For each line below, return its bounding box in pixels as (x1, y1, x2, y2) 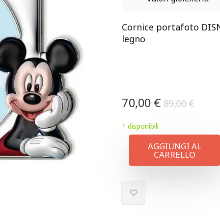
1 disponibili (122, 121, 159, 131)
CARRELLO (154, 149, 195, 160)
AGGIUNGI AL (148, 140, 201, 152)
